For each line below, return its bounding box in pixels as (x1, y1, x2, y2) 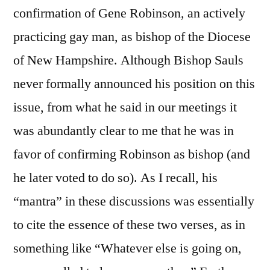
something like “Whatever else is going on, (13, 239, 242, 257)
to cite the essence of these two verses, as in (13, 216, 245, 233)
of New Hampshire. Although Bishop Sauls (13, 51, 243, 69)
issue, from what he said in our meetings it (13, 98, 237, 116)
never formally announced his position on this (13, 75, 255, 92)
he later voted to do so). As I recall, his (13, 169, 218, 186)
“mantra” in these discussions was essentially (13, 192, 254, 210)
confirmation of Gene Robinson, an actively (13, 4, 245, 22)
